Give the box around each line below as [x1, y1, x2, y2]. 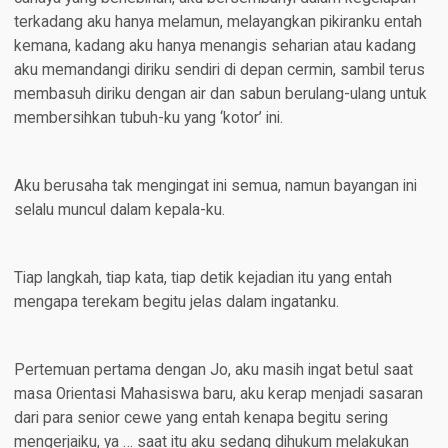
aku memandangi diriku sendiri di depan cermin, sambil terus [13, 61, 425, 80]
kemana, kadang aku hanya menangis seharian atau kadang [13, 37, 416, 56]
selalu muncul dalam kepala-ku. [13, 201, 225, 220]
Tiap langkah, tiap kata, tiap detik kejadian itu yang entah [13, 269, 392, 288]
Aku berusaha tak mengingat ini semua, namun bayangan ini [13, 177, 417, 196]
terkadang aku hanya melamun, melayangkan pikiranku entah [13, 13, 422, 32]
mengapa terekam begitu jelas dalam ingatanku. [13, 293, 339, 312]
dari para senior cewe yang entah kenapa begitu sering [13, 409, 388, 428]
